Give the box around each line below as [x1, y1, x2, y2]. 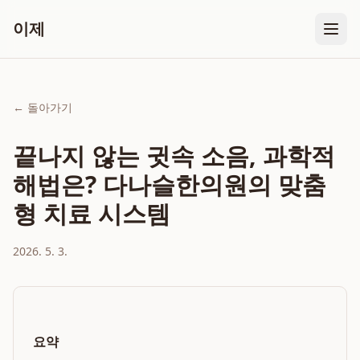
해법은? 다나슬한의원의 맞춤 [13, 168, 326, 201]
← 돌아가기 [13, 100, 72, 115]
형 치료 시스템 [13, 197, 170, 230]
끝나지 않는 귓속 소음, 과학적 [13, 139, 335, 172]
